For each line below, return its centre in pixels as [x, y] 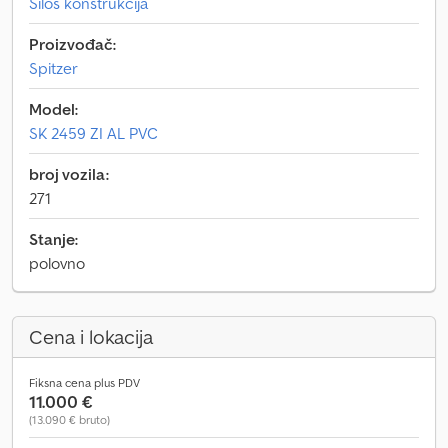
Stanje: [53, 239]
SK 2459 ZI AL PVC [93, 133]
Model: [53, 109]
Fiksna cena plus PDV [84, 382]
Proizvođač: [72, 44]
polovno [57, 263]
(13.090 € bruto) [69, 419]
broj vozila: [69, 174]
